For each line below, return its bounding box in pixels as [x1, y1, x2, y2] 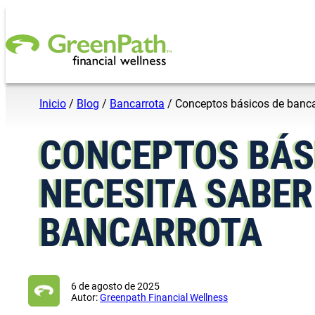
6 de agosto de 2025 [71, 281, 160, 292]
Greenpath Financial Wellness [100, 292, 228, 304]
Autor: [71, 292, 100, 304]
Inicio [39, 96, 66, 110]
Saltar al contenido [5, 5, 98, 18]
